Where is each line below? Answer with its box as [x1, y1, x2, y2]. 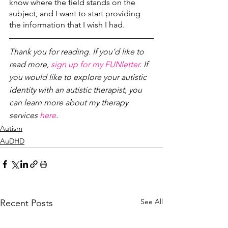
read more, [9, 59, 51, 69]
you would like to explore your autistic [9, 72, 149, 82]
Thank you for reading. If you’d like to [9, 46, 146, 56]
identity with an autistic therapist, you [9, 84, 144, 95]
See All [140, 196, 163, 206]
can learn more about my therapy [9, 97, 130, 107]
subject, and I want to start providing [9, 8, 142, 18]
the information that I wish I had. [9, 19, 127, 30]
